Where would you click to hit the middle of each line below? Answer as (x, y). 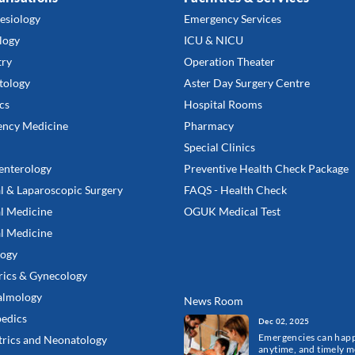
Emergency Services (233, 19)
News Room (214, 301)
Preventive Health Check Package (266, 168)
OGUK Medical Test (232, 211)
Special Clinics (219, 147)
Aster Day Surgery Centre (247, 83)
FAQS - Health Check (235, 190)
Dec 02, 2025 (284, 321)
